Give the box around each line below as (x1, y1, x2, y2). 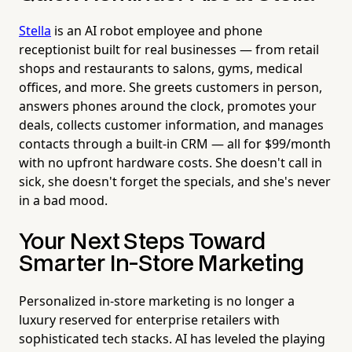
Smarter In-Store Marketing (19, 253, 304, 275)
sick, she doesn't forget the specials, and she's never (19, 172, 331, 190)
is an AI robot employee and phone (51, 21, 262, 39)
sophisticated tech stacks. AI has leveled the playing (19, 329, 325, 347)
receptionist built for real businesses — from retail (19, 40, 319, 58)
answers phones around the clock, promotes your (19, 97, 317, 115)
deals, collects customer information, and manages (19, 115, 324, 134)
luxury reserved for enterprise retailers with (19, 310, 280, 328)
